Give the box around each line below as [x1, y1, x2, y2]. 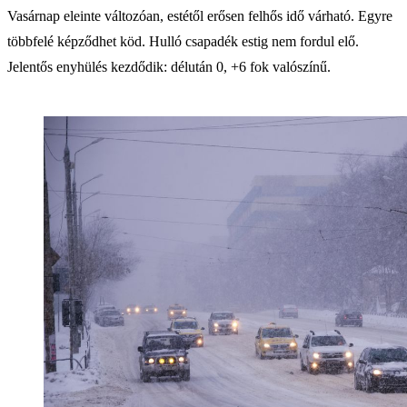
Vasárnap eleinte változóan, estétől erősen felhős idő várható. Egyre [7, 7, 392, 24]
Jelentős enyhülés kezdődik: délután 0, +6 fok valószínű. [7, 58, 331, 74]
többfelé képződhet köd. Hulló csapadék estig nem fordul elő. [7, 33, 359, 49]
